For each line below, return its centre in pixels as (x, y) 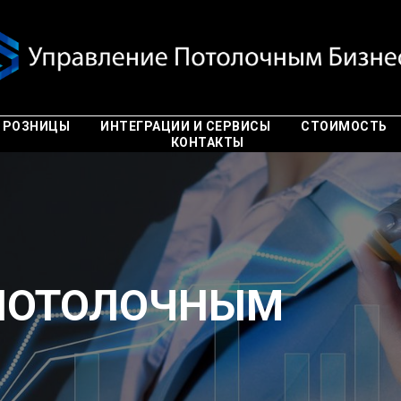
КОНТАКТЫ (207, 142)
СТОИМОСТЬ (344, 126)
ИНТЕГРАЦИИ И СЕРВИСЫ (186, 126)
